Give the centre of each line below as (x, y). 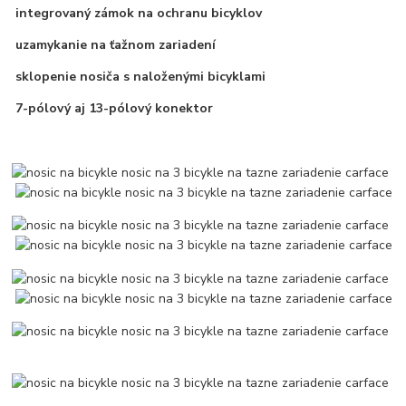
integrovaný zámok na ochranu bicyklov (137, 14)
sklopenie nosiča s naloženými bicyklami (139, 77)
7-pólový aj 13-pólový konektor (113, 109)
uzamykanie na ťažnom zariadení (114, 45)
